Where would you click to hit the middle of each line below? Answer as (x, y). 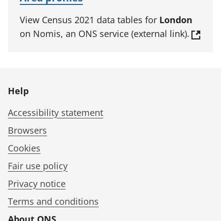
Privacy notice (37, 184)
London (176, 20)
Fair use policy (38, 166)
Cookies (24, 148)
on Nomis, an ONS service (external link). (105, 34)
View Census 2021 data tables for (90, 20)
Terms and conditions (53, 202)
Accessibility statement (55, 113)
